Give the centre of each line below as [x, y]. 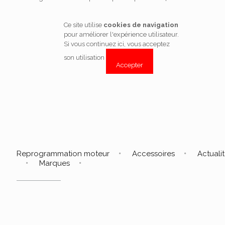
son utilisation [85, 58]
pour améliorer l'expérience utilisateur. [121, 34]
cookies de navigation [141, 25]
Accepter [129, 65]
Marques [54, 163]
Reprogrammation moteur [63, 154]
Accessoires [153, 154]
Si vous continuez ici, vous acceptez [117, 44]
